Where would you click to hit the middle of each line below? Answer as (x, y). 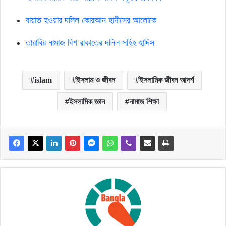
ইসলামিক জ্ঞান (87, 102)
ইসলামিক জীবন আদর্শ (166, 80)
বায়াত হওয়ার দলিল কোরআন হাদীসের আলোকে (91, 20)
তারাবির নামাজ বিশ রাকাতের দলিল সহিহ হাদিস (90, 43)
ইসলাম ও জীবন (95, 80)
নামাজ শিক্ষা (144, 102)
